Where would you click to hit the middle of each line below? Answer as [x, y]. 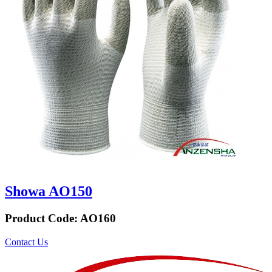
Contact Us [26, 242]
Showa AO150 [49, 192]
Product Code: [42, 218]
